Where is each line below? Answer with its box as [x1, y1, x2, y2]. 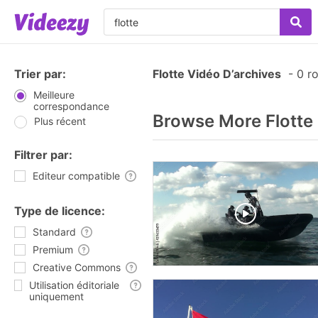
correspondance [33, 100, 109, 112]
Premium [33, 243, 73, 256]
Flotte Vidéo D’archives [153, 67, 281, 81]
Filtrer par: [14, 148, 72, 162]
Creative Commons [33, 261, 121, 273]
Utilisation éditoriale [29, 279, 120, 291]
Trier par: [14, 67, 66, 81]
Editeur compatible [33, 170, 120, 182]
